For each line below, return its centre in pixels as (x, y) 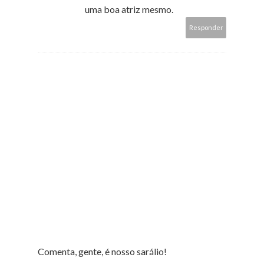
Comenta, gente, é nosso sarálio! (102, 251)
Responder (206, 27)
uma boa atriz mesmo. (129, 9)
